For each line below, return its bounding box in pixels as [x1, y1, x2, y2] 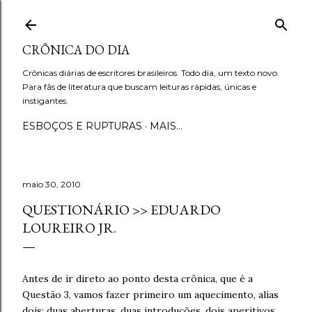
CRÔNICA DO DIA [22, 42, 130, 58]
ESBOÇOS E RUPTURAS [22, 120, 142, 132]
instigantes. [22, 95, 68, 106]
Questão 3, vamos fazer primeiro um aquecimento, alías [22, 288, 279, 301]
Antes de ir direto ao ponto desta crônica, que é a [22, 272, 253, 285]
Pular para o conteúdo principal [69, 8, 243, 26]
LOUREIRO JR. [22, 219, 116, 237]
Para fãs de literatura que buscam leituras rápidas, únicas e [22, 81, 256, 92]
